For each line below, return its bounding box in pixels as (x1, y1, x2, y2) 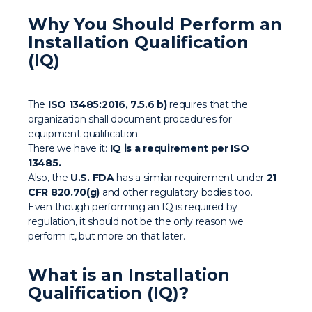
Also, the (28, 171, 70, 184)
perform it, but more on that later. (28, 230, 185, 242)
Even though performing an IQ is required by (28, 201, 238, 213)
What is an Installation (28, 265, 230, 285)
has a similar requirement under (114, 171, 267, 184)
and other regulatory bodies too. (100, 186, 253, 198)
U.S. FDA (70, 171, 114, 184)
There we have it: (28, 142, 110, 155)
